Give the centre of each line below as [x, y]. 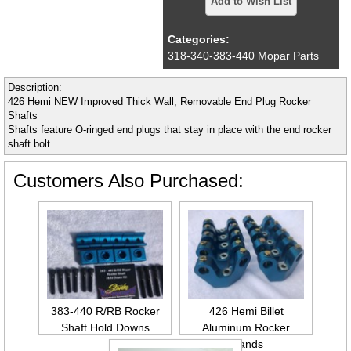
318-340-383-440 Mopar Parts [243, 56]
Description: [35, 87]
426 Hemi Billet [246, 311]
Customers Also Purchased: [128, 181]
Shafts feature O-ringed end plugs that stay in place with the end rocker [170, 130]
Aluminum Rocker [246, 328]
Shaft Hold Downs [105, 328]
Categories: [199, 39]
